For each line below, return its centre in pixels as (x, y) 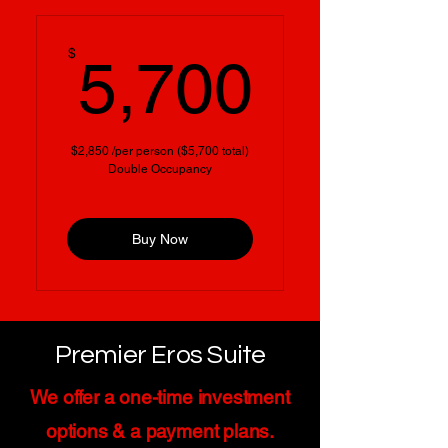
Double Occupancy (160, 169)
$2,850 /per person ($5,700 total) (160, 151)
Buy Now (160, 238)
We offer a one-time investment (160, 397)
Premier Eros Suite (160, 355)
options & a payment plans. (160, 431)
